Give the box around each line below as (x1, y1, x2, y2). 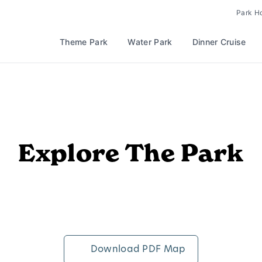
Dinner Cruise (192, 37, 246, 47)
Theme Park (60, 37, 108, 47)
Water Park (127, 37, 173, 47)
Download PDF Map (88, 245, 186, 255)
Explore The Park (18, 139, 244, 168)
